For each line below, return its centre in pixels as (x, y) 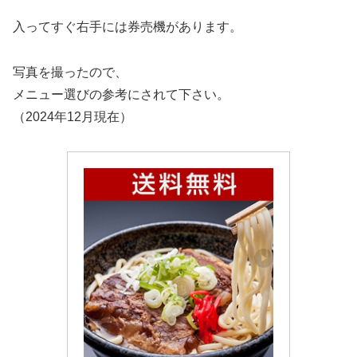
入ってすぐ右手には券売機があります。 (127, 27)
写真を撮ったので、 (70, 73)
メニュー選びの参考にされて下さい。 (121, 95)
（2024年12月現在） (73, 117)
